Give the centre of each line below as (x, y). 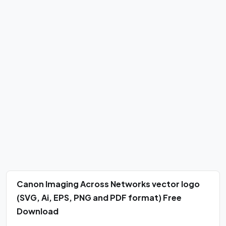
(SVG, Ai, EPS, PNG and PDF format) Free (99, 197)
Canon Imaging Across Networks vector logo (108, 184)
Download (38, 211)
